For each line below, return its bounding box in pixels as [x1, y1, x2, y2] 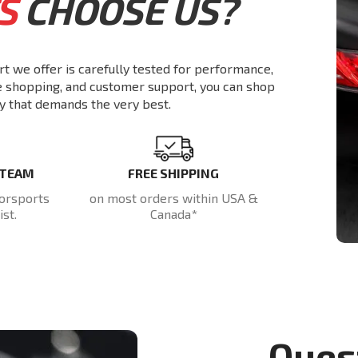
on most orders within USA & [89, 190, 258, 206]
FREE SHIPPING [128, 165, 220, 181]
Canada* [149, 206, 197, 222]
